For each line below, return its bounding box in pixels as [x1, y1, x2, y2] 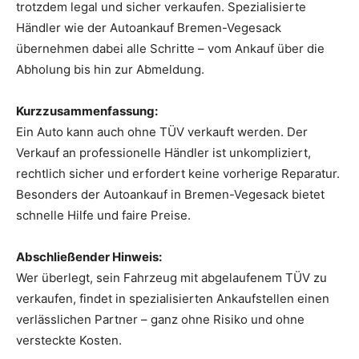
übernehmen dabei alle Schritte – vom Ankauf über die [16, 41, 325, 57]
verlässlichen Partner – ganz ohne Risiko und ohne [16, 312, 305, 328]
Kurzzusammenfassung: [16, 103, 158, 119]
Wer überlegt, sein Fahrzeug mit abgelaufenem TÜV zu [16, 270, 327, 286]
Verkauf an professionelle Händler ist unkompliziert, [16, 145, 311, 161]
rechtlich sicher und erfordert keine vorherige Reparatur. [16, 166, 340, 182]
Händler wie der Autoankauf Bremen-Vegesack [16, 20, 281, 36]
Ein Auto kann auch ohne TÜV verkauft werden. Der [16, 124, 308, 140]
